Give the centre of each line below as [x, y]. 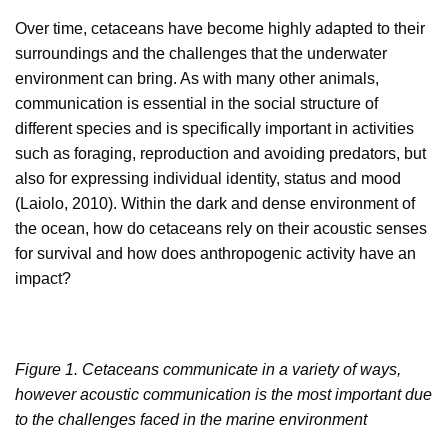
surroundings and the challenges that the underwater [201, 53]
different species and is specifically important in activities [214, 128]
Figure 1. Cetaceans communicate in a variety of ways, [208, 370]
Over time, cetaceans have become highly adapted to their [220, 28]
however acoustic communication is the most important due [223, 395]
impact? [43, 278]
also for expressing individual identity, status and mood [208, 178]
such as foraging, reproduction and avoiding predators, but [220, 153]
